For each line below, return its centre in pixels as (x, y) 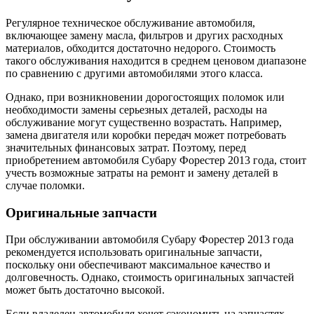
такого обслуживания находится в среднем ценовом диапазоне (156, 60)
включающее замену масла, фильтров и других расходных (144, 35)
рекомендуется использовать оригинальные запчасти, (134, 252)
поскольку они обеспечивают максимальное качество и (138, 265)
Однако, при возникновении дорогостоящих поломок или (145, 97)
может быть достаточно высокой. (85, 290)
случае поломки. (45, 185)
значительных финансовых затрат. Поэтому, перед (126, 147)
